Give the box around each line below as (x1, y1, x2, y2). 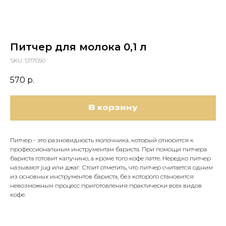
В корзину (88, 104, 138, 112)
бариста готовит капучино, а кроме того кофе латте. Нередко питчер (10, 154, 211, 162)
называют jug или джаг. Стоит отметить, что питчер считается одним (10, 163, 213, 172)
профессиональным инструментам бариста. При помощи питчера (10, 145, 207, 153)
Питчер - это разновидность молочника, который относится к (10, 136, 194, 144)
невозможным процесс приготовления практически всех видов (10, 182, 202, 190)
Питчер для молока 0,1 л (10, 41, 147, 53)
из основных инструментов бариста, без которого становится (10, 173, 194, 181)
